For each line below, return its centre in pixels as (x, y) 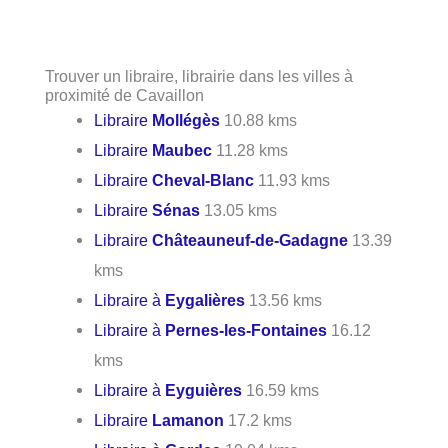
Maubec (182, 149)
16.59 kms (281, 389)
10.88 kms (259, 119)
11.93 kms (292, 179)
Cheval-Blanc (203, 179)
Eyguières (204, 389)
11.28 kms (250, 149)
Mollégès (186, 119)
